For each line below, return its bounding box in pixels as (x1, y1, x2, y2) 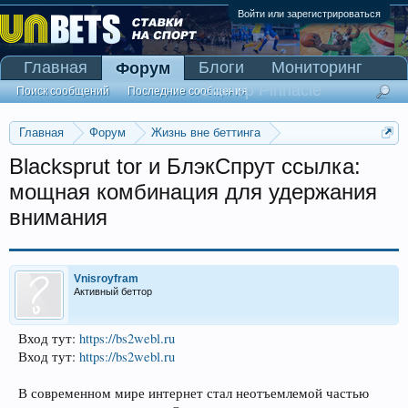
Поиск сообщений (16, 85, 109, 97)
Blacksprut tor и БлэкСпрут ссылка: (9, 154, 361, 178)
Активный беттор (74, 286, 152, 297)
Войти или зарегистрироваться (238, 8, 381, 19)
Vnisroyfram (74, 272, 138, 285)
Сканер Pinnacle (199, 81, 321, 99)
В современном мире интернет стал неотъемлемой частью (18, 384, 369, 402)
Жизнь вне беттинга (151, 126, 260, 139)
